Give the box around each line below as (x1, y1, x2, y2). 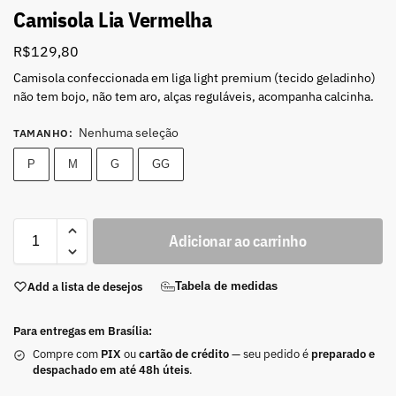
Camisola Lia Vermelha (13, 5, 212, 34)
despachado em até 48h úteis (33, 362, 189, 378)
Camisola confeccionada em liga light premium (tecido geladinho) (13, 69, 376, 86)
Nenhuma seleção (78, 124, 179, 141)
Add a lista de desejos (27, 278, 142, 294)
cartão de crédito (139, 346, 229, 362)
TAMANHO (13, 126, 69, 140)
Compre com (33, 346, 101, 362)
